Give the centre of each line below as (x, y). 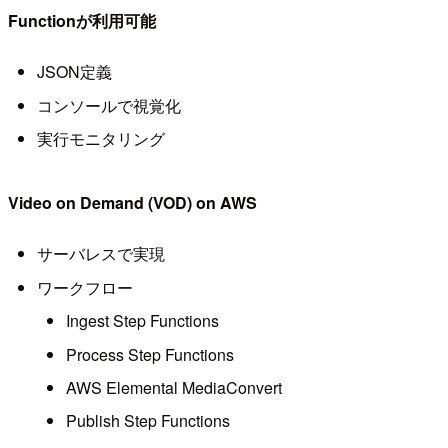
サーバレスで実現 (100, 254)
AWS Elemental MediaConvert (173, 387)
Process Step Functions (149, 354)
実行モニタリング (100, 138)
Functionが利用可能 (82, 20)
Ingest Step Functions (142, 321)
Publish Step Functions (147, 421)
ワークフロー (84, 287)
